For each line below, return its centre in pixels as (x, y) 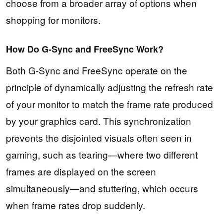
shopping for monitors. (53, 20)
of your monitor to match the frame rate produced (110, 104)
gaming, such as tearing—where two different (102, 154)
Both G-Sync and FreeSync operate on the (97, 70)
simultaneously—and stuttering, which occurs (102, 188)
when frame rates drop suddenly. (76, 205)
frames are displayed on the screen (81, 171)
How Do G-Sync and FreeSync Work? (85, 49)
